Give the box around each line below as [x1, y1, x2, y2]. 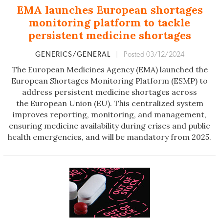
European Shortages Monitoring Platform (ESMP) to [11, 76, 208, 86]
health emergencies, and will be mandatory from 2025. [8, 132, 211, 142]
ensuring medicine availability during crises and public [9, 121, 210, 131]
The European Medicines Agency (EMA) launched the [11, 65, 208, 75]
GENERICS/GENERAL [35, 51, 112, 59]
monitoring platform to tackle [29, 16, 190, 30]
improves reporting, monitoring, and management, [13, 109, 206, 120]
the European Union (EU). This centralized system [16, 98, 203, 109]
